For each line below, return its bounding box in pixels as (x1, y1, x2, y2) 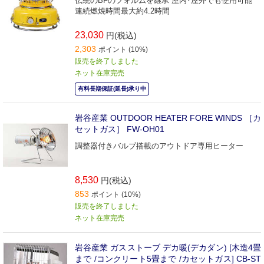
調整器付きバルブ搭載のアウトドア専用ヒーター (75, 141, 243, 150)
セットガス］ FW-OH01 (75, 124, 164, 134)
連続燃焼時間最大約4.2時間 (75, 6, 170, 15)
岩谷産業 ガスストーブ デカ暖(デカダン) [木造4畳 (75, 243, 261, 253)
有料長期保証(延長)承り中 (78, 85, 146, 92)
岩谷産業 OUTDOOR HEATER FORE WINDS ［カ (75, 113, 261, 123)
